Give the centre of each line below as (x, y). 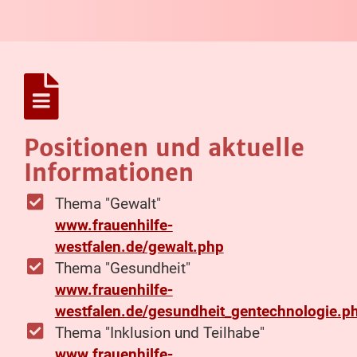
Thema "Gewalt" (108, 204)
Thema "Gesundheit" (122, 269)
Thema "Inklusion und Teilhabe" (159, 333)
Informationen (109, 173)
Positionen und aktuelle (164, 148)
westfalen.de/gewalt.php (139, 247)
